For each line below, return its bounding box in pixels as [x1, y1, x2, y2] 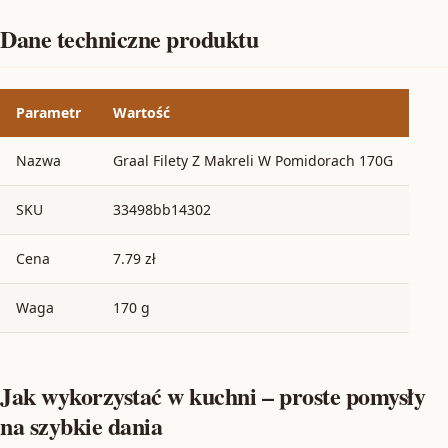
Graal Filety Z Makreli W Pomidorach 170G [113, 150, 393, 170]
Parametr [16, 102, 81, 122]
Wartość [113, 102, 170, 122]
